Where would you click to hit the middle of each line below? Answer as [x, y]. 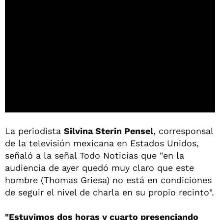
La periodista [34, 131]
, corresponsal [183, 131]
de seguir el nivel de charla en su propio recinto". [110, 192]
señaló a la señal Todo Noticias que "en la [95, 155]
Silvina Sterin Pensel [109, 131]
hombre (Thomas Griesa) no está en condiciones [108, 180]
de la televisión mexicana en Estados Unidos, [102, 143]
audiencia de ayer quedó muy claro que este [99, 167]
